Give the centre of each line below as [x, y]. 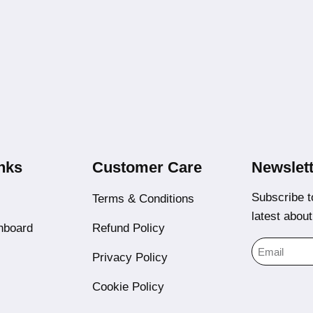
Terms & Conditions [143, 199]
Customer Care [147, 167]
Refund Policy [129, 228]
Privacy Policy [130, 257]
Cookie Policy [128, 287]
